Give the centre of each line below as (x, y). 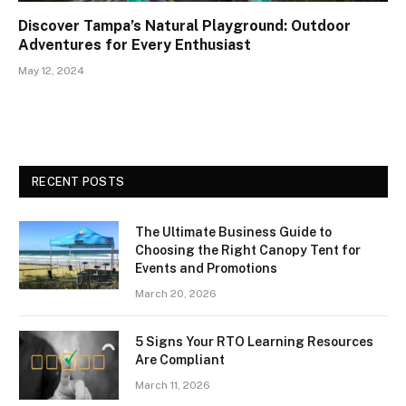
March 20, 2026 (176, 293)
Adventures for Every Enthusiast (135, 44)
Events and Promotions (206, 268)
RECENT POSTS (78, 181)
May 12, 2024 (51, 70)
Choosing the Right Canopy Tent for (248, 250)
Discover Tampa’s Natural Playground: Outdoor (184, 25)
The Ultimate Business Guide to (233, 232)
